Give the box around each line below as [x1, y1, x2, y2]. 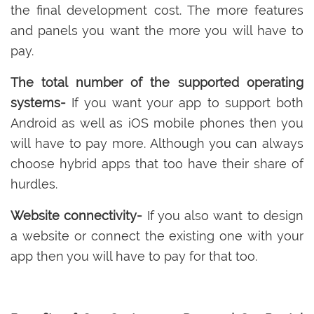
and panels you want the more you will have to [11, 22, 303, 38]
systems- [11, 95, 66, 110]
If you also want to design [146, 207, 304, 223]
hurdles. [11, 176, 57, 191]
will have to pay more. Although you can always [11, 135, 303, 151]
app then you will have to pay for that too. [11, 248, 264, 264]
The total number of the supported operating [11, 74, 303, 90]
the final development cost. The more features [11, 2, 303, 18]
